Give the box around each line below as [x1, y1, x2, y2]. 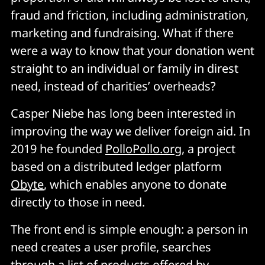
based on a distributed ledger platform [11, 158, 222, 174]
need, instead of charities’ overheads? [11, 77, 216, 94]
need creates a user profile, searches [11, 238, 211, 255]
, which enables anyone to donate [44, 176, 227, 192]
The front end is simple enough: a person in [11, 221, 248, 237]
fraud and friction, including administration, [11, 7, 248, 23]
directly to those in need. [11, 193, 145, 210]
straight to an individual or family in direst [11, 60, 238, 76]
